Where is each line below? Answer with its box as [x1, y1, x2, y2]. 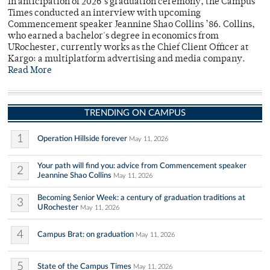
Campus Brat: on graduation [37, 230, 134, 239]
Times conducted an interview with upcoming [8, 9, 201, 19]
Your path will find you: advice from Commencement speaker [37, 162, 246, 171]
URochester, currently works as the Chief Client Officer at [8, 43, 249, 53]
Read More [8, 66, 52, 76]
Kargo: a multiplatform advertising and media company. [8, 55, 245, 64]
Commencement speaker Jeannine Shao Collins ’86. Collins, [8, 20, 255, 30]
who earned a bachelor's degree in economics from [8, 32, 219, 42]
